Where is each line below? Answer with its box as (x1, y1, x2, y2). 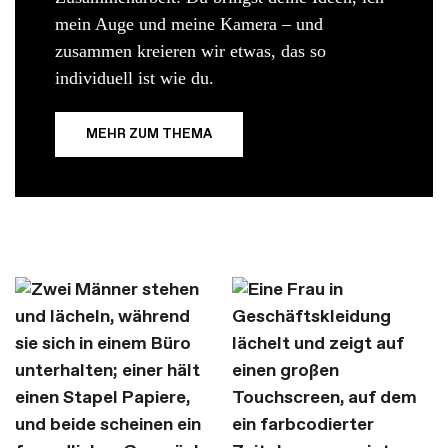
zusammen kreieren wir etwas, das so (55, 40, 326, 61)
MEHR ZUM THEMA (86, 125, 212, 143)
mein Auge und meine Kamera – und (55, 13, 323, 34)
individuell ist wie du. (55, 67, 214, 88)
